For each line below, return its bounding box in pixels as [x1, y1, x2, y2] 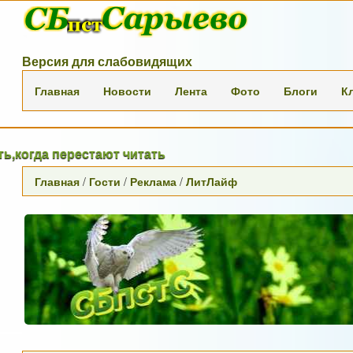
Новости [103, 83, 152, 98]
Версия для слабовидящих [22, 52, 193, 70]
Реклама [130, 173, 177, 189]
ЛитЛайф [186, 173, 238, 189]
